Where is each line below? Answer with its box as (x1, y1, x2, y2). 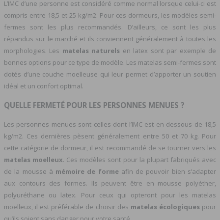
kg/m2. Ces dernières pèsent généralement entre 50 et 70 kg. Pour (4, 131, 216, 140)
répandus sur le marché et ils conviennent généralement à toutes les (4, 34, 216, 43)
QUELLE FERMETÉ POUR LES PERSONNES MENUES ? (4, 100, 185, 110)
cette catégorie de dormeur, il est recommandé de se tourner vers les (4, 143, 216, 152)
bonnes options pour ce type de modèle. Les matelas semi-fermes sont (4, 57, 216, 67)
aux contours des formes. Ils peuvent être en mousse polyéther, (4, 178, 216, 188)
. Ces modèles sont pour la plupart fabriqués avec (63, 155, 217, 164)
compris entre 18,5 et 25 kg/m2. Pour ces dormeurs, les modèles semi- (4, 10, 216, 20)
